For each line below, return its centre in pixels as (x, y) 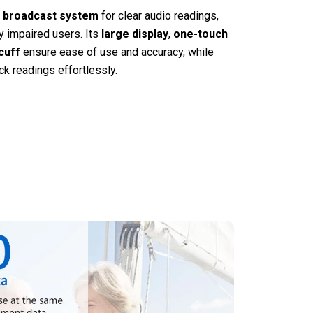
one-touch (200, 34)
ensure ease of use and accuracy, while (117, 52)
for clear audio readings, (158, 15)
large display (134, 34)
